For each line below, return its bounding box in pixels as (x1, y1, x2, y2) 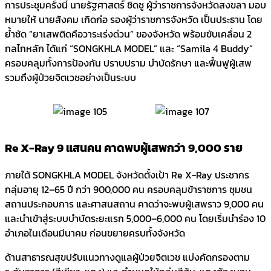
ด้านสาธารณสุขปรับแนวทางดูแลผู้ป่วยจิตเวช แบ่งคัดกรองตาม (5, 250, 250, 265)
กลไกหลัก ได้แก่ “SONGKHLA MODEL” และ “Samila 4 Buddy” (5, 41, 253, 56)
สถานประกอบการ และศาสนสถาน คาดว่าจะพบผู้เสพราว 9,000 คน (5, 197, 264, 212)
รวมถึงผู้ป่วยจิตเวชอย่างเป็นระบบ (5, 70, 136, 85)
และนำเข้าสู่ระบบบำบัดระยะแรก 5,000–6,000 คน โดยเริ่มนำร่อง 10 (5, 211, 266, 226)
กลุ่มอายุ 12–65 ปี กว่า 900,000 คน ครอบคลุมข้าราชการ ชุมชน (5, 182, 252, 197)
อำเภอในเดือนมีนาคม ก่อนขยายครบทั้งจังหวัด (5, 226, 185, 241)
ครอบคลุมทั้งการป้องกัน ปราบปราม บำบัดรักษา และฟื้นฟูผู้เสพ (5, 55, 252, 70)
